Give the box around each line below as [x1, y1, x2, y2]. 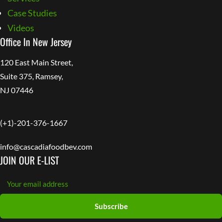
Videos [7, 22, 34, 33]
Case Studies [7, 7, 57, 18]
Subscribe [94, 201, 128, 211]
